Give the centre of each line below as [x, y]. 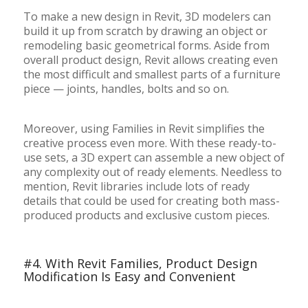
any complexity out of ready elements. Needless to [152, 172]
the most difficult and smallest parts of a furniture [152, 74]
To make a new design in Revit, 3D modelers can [147, 16]
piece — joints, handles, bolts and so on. [126, 88]
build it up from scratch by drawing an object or [145, 31]
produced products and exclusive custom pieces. [146, 215]
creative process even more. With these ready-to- [150, 143]
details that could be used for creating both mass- [151, 200]
